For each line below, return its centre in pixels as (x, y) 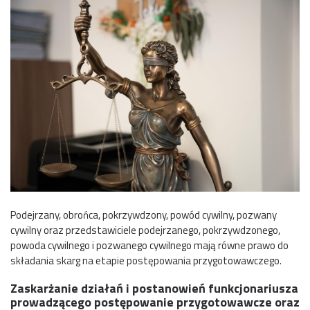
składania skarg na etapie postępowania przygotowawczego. (146, 260)
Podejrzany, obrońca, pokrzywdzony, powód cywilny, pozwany (144, 215)
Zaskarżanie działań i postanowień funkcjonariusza (154, 288)
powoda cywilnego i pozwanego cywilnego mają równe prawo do (149, 245)
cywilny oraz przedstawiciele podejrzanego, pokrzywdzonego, (145, 230)
